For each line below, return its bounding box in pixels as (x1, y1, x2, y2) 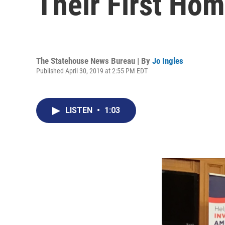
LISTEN (65, 105, 94, 115)
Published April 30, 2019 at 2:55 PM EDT (36, 66, 148, 75)
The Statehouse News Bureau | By (36, 55, 152, 66)
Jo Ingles (152, 55, 183, 66)
